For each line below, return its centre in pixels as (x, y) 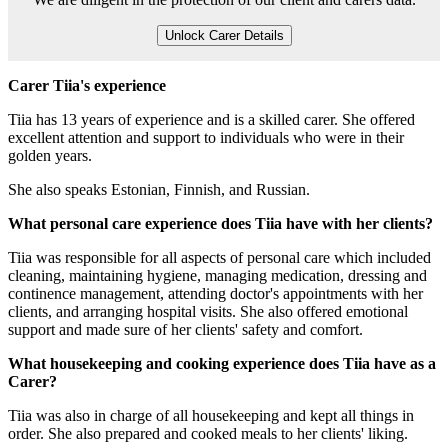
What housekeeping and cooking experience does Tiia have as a (222, 363)
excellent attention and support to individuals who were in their (206, 137)
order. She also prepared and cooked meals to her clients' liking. (208, 433)
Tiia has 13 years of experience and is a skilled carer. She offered (211, 119)
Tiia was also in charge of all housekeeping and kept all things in (211, 415)
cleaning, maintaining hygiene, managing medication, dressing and (217, 275)
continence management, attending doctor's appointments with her (215, 293)
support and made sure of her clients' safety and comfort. (185, 329)
